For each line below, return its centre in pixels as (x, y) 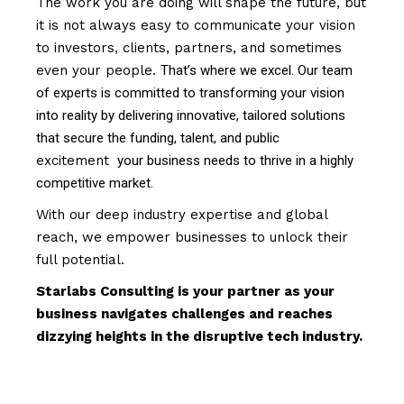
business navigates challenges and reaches (185, 314)
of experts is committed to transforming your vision (191, 93)
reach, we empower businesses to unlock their (193, 237)
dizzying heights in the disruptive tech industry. (200, 336)
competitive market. (95, 183)
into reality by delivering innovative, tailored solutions (191, 115)
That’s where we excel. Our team (257, 70)
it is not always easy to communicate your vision (196, 25)
